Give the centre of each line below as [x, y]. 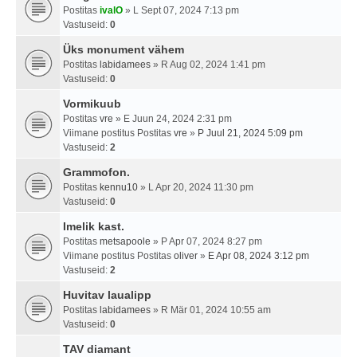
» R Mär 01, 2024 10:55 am [211, 310]
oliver [186, 256]
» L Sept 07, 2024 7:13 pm [181, 11]
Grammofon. [96, 173]
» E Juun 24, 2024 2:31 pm [173, 119]
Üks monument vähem [124, 50]
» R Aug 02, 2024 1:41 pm [208, 65]
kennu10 [119, 188]
